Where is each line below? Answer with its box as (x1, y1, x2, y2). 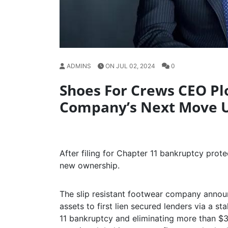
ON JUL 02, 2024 (104, 62, 157, 70)
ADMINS (65, 62, 93, 70)
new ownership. (60, 160, 120, 170)
